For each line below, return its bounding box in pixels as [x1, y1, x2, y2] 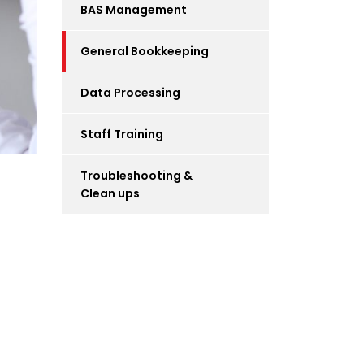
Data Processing [80, 84, 180, 101]
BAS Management [80, 2, 187, 18]
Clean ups [80, 185, 140, 201]
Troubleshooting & [80, 167, 193, 184]
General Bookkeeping [80, 43, 209, 59]
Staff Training [80, 126, 163, 142]
